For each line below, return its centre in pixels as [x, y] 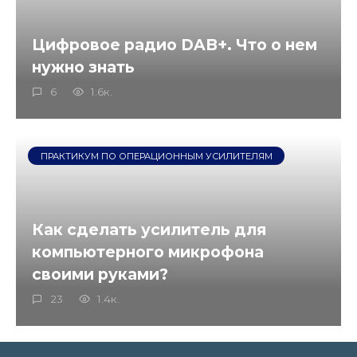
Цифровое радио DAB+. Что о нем [175, 44]
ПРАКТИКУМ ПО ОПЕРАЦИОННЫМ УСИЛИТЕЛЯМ [156, 156]
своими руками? [100, 274]
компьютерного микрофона [148, 251]
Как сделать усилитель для [149, 229]
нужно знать [83, 67]
